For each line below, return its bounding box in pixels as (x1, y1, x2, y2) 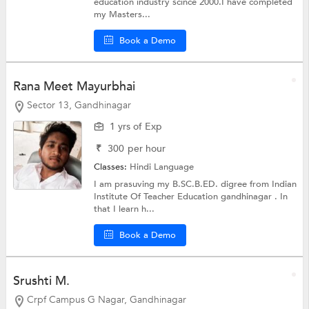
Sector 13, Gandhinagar (26, 99, 131, 112)
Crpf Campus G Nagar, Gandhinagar (26, 292, 186, 306)
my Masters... (94, 8, 151, 21)
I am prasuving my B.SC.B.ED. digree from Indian (94, 177, 297, 190)
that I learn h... (94, 202, 155, 215)
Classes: (94, 160, 130, 173)
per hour (128, 141, 166, 155)
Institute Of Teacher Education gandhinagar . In (94, 190, 288, 203)
